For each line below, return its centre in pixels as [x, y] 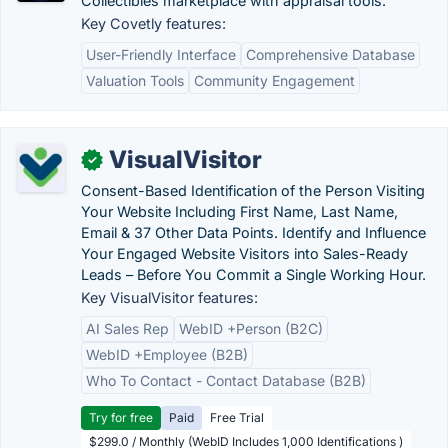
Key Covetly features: [153, 23]
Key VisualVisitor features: [169, 297]
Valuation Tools [135, 80]
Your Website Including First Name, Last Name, [239, 211]
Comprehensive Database [330, 54]
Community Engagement [274, 80]
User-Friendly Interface [161, 54]
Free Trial [237, 417]
